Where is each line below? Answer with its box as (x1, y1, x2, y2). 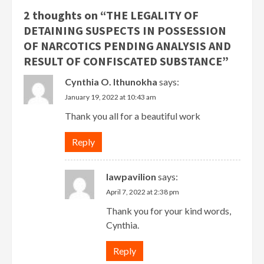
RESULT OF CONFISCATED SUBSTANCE (24, 54, 222, 68)
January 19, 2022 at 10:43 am (65, 93, 156, 101)
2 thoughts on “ (24, 8, 106, 22)
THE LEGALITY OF (106, 8, 199, 22)
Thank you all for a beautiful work (65, 110, 200, 121)
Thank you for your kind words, (106, 205, 231, 216)
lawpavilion (106, 171, 156, 182)
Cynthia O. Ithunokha (65, 76, 157, 87)
